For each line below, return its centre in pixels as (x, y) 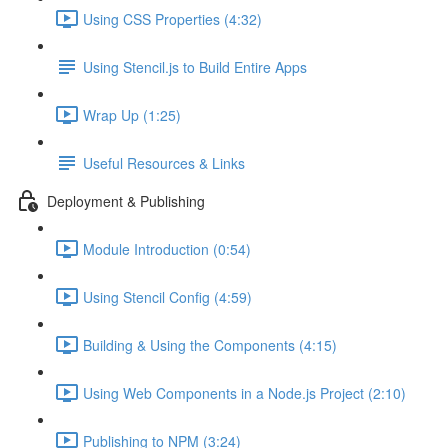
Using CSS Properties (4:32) (172, 18)
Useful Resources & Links (164, 162)
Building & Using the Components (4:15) (210, 344)
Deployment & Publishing (126, 200)
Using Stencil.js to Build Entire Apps (195, 66)
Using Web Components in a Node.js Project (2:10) (244, 392)
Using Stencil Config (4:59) (167, 296)
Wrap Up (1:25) (132, 114)
